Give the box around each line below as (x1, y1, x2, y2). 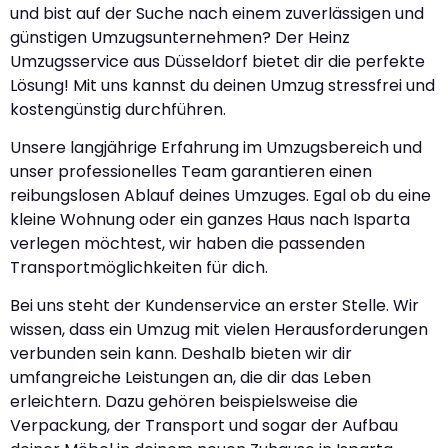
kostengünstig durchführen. (10, 97, 226, 121)
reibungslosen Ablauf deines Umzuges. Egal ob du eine (10, 184, 431, 208)
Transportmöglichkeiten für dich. (10, 256, 268, 280)
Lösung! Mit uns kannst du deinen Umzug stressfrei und (10, 73, 435, 97)
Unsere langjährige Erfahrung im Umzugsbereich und (10, 136, 422, 160)
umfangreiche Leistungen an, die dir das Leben (10, 366, 371, 390)
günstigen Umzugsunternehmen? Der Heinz (10, 25, 350, 49)
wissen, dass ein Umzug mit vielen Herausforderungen (10, 318, 428, 342)
